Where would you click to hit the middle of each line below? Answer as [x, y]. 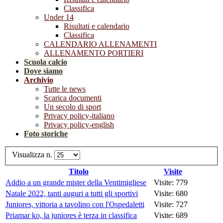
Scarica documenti [73, 98]
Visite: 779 [171, 182]
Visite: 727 [171, 204]
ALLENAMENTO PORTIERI [94, 53]
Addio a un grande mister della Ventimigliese [76, 182]
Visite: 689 [171, 215]
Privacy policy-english [79, 125]
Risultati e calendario [97, 26]
